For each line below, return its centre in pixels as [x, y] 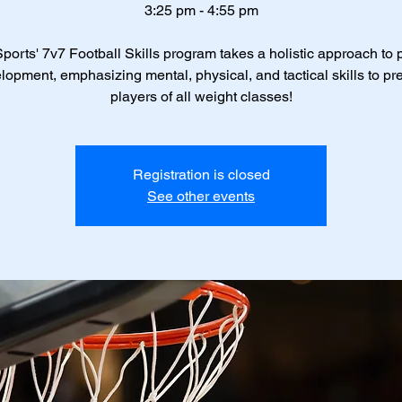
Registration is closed [201, 175]
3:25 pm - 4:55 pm [201, 10]
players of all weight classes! [201, 96]
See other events [201, 196]
